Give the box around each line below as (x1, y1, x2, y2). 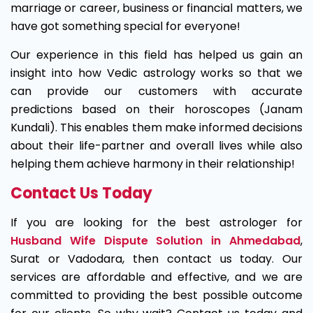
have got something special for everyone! (10, 18, 240, 34)
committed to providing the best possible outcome (10, 287, 303, 303)
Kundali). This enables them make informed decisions (10, 119, 303, 136)
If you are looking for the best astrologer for (10, 214, 303, 231)
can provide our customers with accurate (10, 83, 303, 99)
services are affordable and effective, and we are (10, 269, 303, 285)
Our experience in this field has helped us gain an (10, 47, 303, 63)
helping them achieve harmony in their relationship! (10, 156, 295, 172)
